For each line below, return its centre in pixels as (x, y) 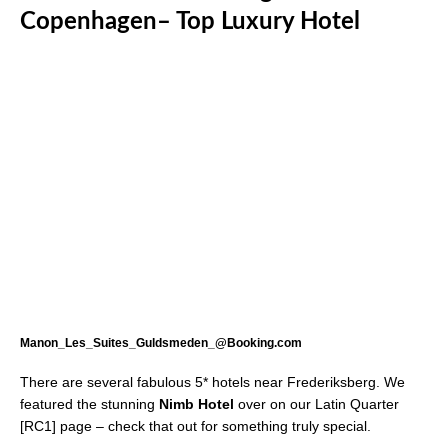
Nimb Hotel (196, 403)
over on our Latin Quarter (316, 403)
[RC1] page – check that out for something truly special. (195, 425)
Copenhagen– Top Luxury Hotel (190, 22)
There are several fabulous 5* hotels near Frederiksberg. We (212, 381)
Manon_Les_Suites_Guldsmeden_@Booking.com (161, 342)
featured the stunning (89, 403)
